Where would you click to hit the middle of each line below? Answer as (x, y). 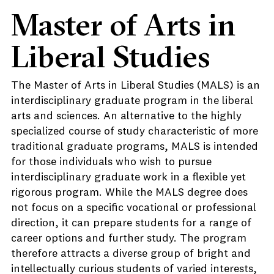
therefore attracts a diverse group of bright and (131, 254)
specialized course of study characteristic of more (135, 131)
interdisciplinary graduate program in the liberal (132, 101)
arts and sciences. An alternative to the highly (126, 116)
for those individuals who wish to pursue (111, 162)
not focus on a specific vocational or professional (134, 208)
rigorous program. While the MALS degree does (129, 193)
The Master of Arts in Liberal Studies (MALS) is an (135, 86)
